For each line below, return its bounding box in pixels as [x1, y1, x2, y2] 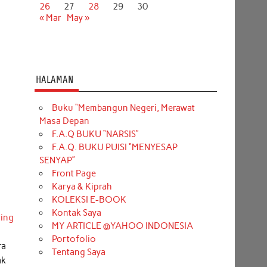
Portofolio [51, 233, 96, 244]
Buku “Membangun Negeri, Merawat [51, 102, 195, 113]
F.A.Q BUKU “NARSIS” [51, 128, 139, 139]
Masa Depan [39, 115, 89, 126]
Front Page [51, 167, 96, 179]
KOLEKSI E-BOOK [51, 194, 126, 205]
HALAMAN [35, 73, 73, 85]
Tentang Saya [51, 246, 105, 257]
